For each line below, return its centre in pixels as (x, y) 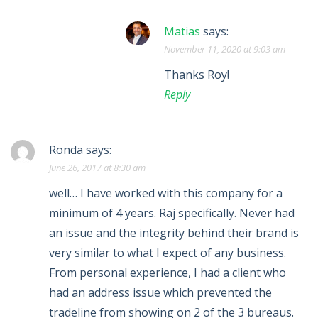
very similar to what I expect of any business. (168, 253)
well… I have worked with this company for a (166, 193)
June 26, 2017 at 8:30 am (97, 168)
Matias (182, 32)
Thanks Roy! (197, 75)
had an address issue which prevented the (160, 293)
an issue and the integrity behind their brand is (174, 233)
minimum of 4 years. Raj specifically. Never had (172, 213)
